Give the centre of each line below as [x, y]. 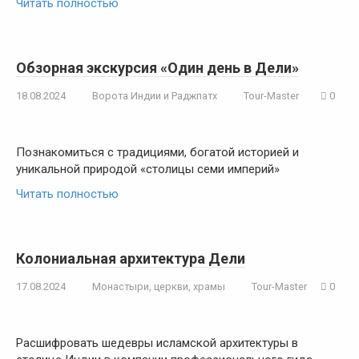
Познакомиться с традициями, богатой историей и [157, 152]
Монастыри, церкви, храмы [159, 286]
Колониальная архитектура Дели [131, 258]
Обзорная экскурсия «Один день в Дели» [157, 68]
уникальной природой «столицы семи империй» [148, 169]
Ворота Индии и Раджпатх [155, 96]
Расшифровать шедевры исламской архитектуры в [157, 343]
